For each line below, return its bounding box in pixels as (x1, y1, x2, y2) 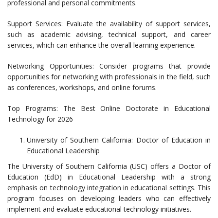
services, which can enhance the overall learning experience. (7, 40, 196, 50)
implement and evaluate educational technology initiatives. (7, 204, 191, 214)
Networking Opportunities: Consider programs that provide (7, 61, 211, 71)
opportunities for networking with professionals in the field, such (7, 72, 211, 82)
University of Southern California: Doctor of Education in (27, 135, 211, 145)
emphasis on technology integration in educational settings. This (7, 183, 211, 193)
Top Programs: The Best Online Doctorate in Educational (7, 104, 211, 113)
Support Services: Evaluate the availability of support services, (7, 19, 211, 29)
